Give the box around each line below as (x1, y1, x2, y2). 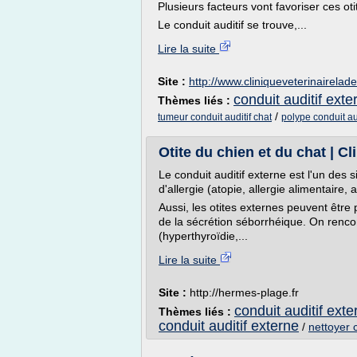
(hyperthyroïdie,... (159, 229, 248, 242)
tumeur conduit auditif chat (158, 112, 272, 123)
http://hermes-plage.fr (190, 286, 299, 299)
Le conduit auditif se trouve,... (158, 18, 307, 31)
